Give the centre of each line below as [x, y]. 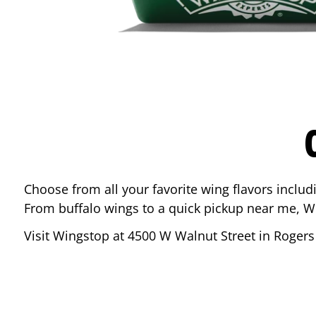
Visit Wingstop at [76, 236]
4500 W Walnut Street [192, 236]
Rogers [294, 236]
